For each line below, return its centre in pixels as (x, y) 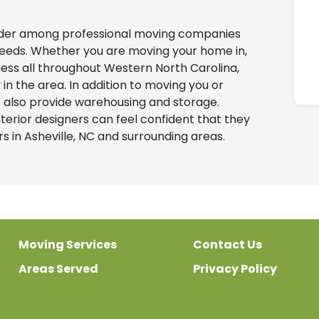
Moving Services (68, 244)
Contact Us (227, 244)
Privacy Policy (235, 268)
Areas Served (58, 268)
